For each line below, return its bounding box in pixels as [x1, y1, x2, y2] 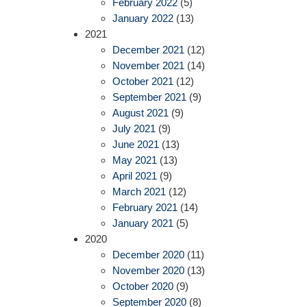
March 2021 [112, 186, 166, 198]
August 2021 [112, 107, 169, 119]
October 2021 [112, 75, 173, 88]
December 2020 [112, 249, 184, 261]
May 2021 [112, 154, 157, 167]
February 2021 [112, 201, 177, 214]
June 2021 [112, 138, 159, 151]
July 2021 [112, 123, 156, 135]
